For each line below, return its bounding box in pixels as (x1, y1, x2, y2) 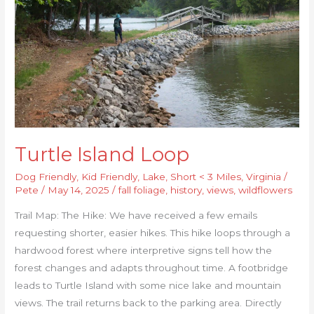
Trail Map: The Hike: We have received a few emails (15, 209, 258, 221)
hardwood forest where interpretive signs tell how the (15, 244, 273, 256)
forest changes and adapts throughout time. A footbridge (15, 261, 289, 273)
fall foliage (118, 184, 166, 196)
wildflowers (238, 184, 293, 196)
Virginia (246, 171, 282, 183)
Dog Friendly (15, 171, 77, 183)
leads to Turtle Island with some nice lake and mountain (15, 279, 282, 291)
